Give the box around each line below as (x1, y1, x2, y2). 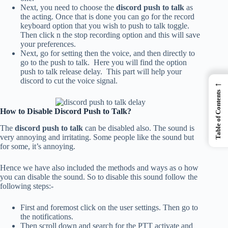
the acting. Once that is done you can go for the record (20, 12, 194, 21)
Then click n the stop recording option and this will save (20, 31, 200, 40)
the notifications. (20, 212, 73, 221)
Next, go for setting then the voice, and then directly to (20, 49, 195, 58)
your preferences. (20, 40, 76, 49)
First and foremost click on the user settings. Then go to (20, 203, 198, 212)
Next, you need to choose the (20, 3, 116, 12)
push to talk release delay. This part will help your (20, 67, 182, 76)
